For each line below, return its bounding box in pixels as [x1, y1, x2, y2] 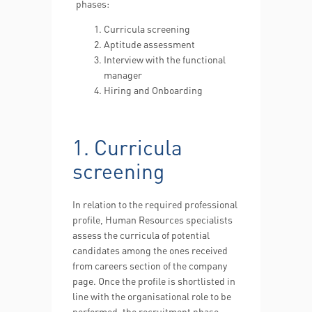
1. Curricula [72, 134, 182, 160]
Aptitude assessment [104, 38, 195, 50]
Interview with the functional [104, 53, 226, 65]
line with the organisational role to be [72, 290, 231, 302]
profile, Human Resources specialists [72, 213, 233, 226]
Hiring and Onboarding [104, 84, 203, 96]
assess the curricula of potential [72, 228, 210, 241]
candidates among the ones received [72, 244, 228, 256]
